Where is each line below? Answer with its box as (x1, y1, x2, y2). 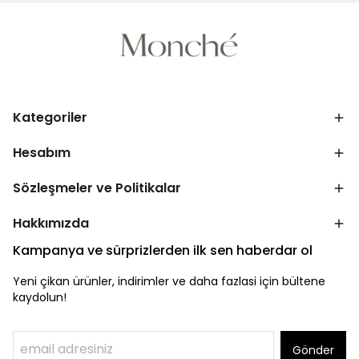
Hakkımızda (13, 213, 89, 232)
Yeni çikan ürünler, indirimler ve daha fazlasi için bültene (13, 272, 325, 289)
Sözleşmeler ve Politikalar (13, 178, 181, 197)
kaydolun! (13, 288, 67, 305)
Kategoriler (13, 107, 87, 127)
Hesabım (13, 143, 71, 162)
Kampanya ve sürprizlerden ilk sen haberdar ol (13, 240, 313, 260)
